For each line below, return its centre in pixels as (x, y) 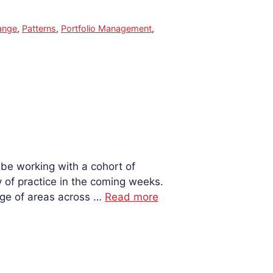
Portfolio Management (107, 29)
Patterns (39, 29)
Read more (132, 197)
